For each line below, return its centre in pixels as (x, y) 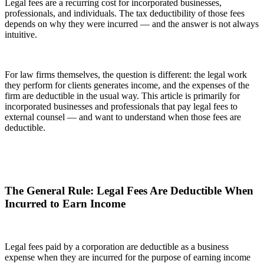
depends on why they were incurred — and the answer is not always (132, 24)
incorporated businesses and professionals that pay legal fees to (121, 107)
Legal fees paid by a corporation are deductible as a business (117, 246)
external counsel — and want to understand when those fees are (123, 117)
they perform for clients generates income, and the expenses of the (127, 85)
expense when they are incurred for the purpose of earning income (128, 257)
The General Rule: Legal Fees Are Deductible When (129, 191)
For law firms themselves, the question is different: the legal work (126, 75)
